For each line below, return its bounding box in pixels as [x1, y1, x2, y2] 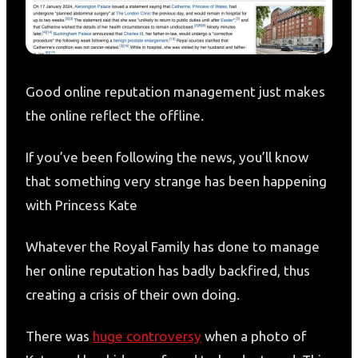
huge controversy [93, 328, 201, 344]
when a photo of [201, 328, 306, 344]
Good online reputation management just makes [26, 83, 325, 99]
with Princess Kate [26, 197, 137, 213]
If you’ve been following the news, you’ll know [26, 149, 308, 165]
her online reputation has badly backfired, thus [26, 262, 310, 278]
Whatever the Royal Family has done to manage [26, 238, 320, 254]
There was [26, 328, 93, 344]
